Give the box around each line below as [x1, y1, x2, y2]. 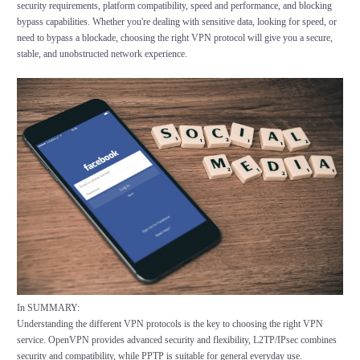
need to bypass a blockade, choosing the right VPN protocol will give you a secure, [16, 32, 333, 44]
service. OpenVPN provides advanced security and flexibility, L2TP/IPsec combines [16, 333, 337, 346]
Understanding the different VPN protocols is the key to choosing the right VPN [16, 317, 323, 329]
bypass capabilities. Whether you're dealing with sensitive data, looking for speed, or [16, 16, 337, 28]
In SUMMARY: [16, 301, 80, 313]
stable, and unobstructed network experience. [16, 48, 187, 60]
